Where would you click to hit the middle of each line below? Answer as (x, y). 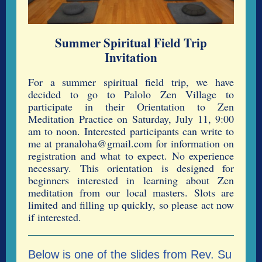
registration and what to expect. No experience (131, 156)
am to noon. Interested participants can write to (131, 131)
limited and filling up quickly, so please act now (131, 205)
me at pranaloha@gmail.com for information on (131, 143)
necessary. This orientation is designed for (131, 168)
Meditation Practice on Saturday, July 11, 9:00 (131, 119)
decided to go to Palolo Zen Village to (131, 94)
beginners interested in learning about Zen (131, 180)
